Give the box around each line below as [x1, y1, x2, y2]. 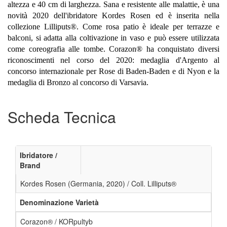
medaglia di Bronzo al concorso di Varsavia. [8, 78, 148, 87]
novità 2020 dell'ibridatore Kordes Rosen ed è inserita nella [8, 11, 219, 20]
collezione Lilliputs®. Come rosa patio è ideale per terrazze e [8, 22, 219, 31]
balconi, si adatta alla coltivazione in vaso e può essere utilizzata [8, 33, 219, 42]
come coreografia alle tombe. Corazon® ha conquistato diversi [8, 44, 219, 53]
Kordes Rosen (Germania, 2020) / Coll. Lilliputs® [20, 178, 176, 188]
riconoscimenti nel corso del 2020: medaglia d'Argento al [8, 55, 219, 64]
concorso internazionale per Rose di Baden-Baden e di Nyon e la [8, 66, 219, 75]
